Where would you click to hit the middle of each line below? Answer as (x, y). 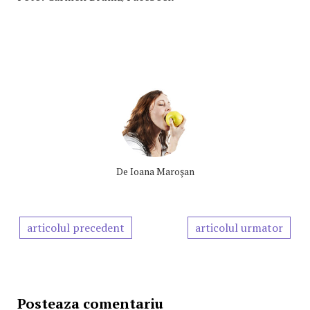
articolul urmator (239, 228)
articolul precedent (76, 228)
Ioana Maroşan (162, 172)
